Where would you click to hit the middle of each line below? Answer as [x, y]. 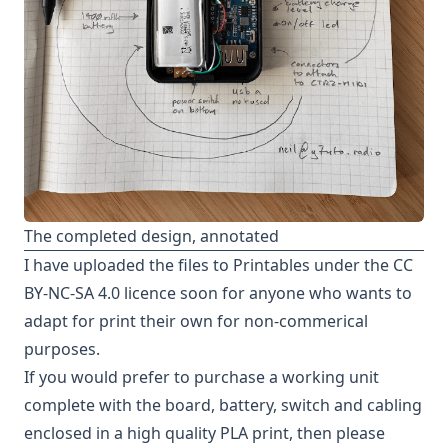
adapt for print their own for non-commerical [196, 321]
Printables [271, 265]
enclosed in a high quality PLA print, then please [204, 433]
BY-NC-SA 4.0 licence [100, 293]
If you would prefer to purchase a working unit [201, 377]
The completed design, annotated [151, 236]
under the [351, 265]
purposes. [62, 349]
